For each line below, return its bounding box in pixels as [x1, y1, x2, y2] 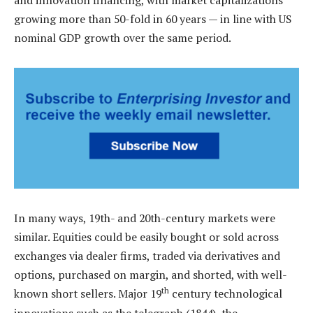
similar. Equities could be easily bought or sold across [14, 229, 279, 245]
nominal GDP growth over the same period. [14, 29, 231, 45]
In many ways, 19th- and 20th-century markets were [14, 210, 275, 226]
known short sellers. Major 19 [14, 286, 161, 302]
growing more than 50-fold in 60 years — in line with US [14, 10, 291, 27]
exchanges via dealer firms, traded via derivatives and [14, 248, 280, 264]
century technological [169, 286, 282, 302]
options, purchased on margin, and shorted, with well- [14, 267, 287, 283]
